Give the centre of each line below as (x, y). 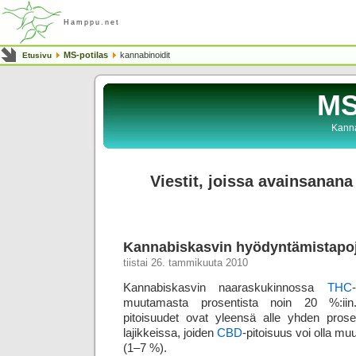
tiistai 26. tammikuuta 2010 (186, 263)
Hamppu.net (92, 22)
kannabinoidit (144, 55)
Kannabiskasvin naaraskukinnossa (225, 287)
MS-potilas (86, 55)
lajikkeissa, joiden (170, 333)
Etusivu (37, 55)
